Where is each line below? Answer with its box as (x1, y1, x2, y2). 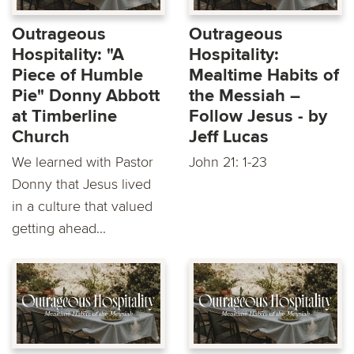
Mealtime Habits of (189, 64, 339, 86)
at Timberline (12, 105, 117, 127)
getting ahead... (12, 219, 106, 237)
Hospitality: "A (12, 43, 124, 66)
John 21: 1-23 (189, 153, 275, 171)
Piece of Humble (12, 64, 143, 86)
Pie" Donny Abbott (12, 85, 160, 107)
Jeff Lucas (189, 126, 269, 148)
